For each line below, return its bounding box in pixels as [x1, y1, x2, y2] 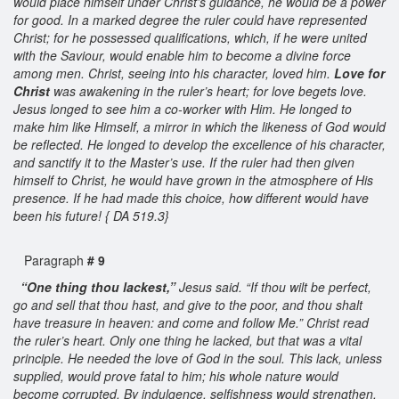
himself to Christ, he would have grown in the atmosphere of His [13, 170, 373, 189]
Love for [330, 63, 385, 82]
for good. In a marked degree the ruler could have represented [13, 10, 367, 28]
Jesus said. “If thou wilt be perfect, [179, 277, 371, 296]
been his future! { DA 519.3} [13, 206, 173, 224]
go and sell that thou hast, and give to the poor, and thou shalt [13, 295, 362, 313]
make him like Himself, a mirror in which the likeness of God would [13, 117, 386, 135]
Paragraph [13, 250, 87, 269]
